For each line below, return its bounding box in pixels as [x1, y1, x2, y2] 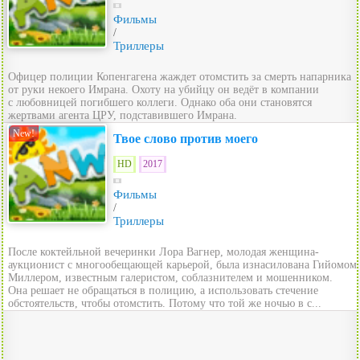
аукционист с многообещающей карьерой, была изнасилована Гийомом [8, 259, 357, 271]
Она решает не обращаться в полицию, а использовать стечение [8, 284, 318, 297]
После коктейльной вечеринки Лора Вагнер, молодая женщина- [8, 246, 319, 258]
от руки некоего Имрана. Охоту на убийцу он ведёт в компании [8, 84, 319, 96]
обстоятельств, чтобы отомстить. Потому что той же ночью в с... [8, 297, 321, 309]
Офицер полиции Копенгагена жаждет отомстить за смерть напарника [8, 71, 351, 83]
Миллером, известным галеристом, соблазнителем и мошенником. [8, 272, 333, 284]
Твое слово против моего [113, 132, 258, 145]
